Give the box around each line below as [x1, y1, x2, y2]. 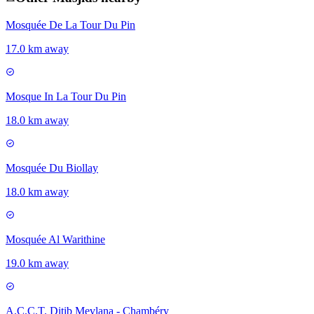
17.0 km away [6, 43, 69, 55]
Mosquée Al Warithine [6, 233, 105, 246]
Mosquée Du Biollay [6, 162, 98, 175]
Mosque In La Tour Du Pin [6, 90, 126, 103]
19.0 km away [6, 257, 69, 270]
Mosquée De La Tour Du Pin [6, 19, 135, 32]
